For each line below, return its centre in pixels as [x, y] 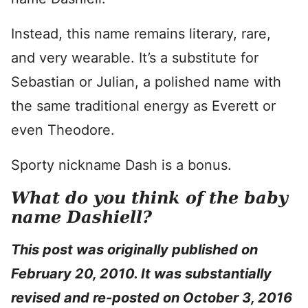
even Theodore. [63, 130]
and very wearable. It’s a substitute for [135, 58]
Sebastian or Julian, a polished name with [146, 82]
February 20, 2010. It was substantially [141, 274]
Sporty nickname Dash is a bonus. [121, 165]
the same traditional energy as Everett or [143, 106]
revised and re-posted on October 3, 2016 [152, 298]
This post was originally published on [134, 250]
